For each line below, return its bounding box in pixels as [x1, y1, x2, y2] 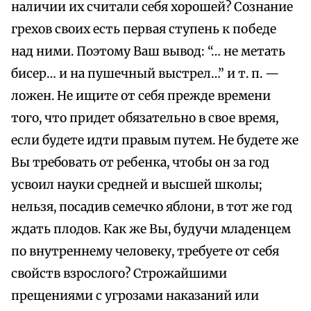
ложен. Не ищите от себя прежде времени [11, 88, 271, 104]
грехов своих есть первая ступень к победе [11, 22, 276, 37]
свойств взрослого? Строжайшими [11, 266, 227, 282]
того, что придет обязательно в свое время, [11, 110, 278, 126]
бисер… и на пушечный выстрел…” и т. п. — [11, 66, 279, 82]
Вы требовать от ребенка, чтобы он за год [11, 155, 269, 171]
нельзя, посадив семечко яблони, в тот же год [11, 199, 292, 215]
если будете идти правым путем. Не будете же [11, 133, 299, 149]
